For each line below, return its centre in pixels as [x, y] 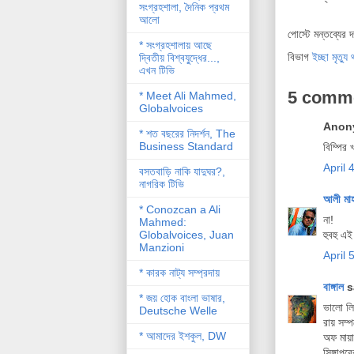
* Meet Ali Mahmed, [187, 95]
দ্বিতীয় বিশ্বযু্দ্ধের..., [179, 57]
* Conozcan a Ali [179, 209]
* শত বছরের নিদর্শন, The [187, 133]
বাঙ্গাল [333, 286]
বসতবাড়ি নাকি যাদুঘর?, [182, 171]
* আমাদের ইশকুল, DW [182, 335]
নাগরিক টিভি [161, 184]
